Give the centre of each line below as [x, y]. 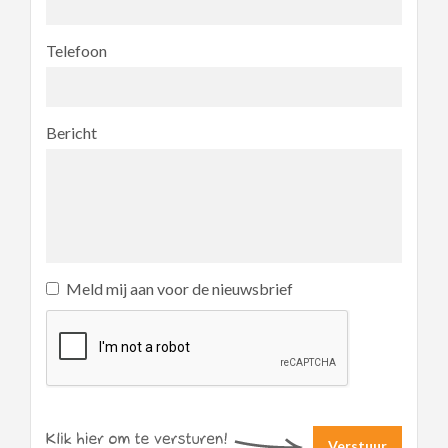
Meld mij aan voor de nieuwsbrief [179, 288]
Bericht [71, 132]
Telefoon [76, 50]
